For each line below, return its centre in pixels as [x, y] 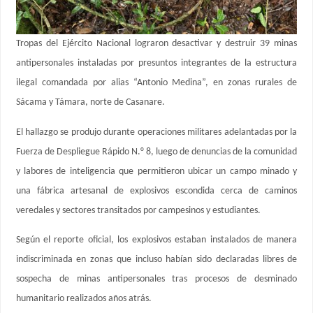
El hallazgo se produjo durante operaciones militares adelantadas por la [156, 132]
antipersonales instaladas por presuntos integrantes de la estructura [156, 64]
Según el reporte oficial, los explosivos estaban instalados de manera [156, 240]
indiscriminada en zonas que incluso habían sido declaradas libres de [156, 260]
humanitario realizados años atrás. [83, 299]
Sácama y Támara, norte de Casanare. [90, 103]
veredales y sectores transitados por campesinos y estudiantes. [138, 210]
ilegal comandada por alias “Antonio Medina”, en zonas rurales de [156, 83]
